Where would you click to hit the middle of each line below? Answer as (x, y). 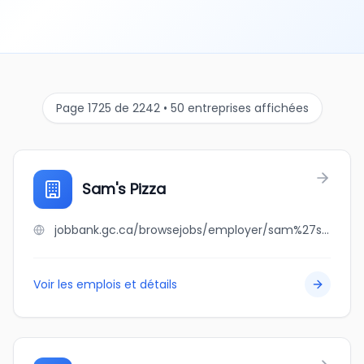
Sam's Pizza (124, 189)
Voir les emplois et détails (105, 284)
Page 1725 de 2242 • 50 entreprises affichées (182, 108)
